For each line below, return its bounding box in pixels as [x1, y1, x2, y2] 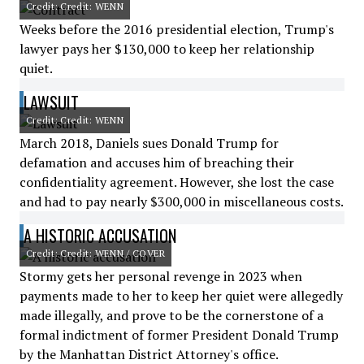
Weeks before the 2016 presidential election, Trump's [19, 20, 334, 38]
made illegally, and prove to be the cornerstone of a [19, 306, 323, 324]
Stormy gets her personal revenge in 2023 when [19, 267, 302, 285]
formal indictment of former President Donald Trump [19, 326, 339, 344]
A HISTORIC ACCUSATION [24, 223, 176, 248]
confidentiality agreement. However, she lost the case [19, 173, 334, 191]
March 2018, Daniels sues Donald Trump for [19, 134, 279, 152]
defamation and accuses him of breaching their [19, 154, 294, 171]
